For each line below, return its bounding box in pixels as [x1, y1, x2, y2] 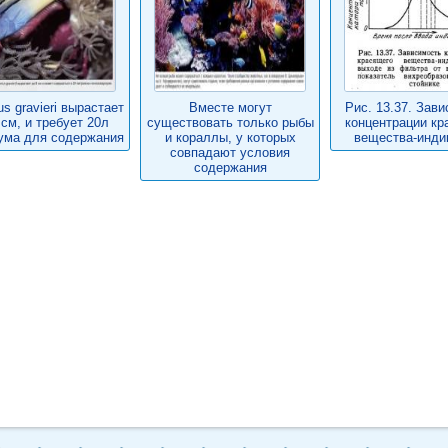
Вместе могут [188, 100, 272, 115]
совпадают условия [170, 145, 290, 160]
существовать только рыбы [146, 115, 314, 130]
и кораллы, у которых [164, 130, 296, 145]
